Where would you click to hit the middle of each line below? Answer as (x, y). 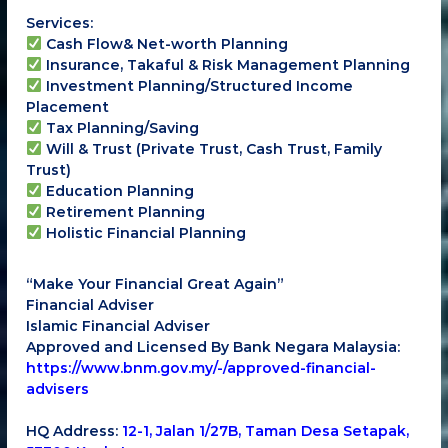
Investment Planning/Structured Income (197, 85)
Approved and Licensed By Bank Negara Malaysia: (213, 346)
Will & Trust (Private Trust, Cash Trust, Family (212, 148)
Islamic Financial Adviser (118, 325)
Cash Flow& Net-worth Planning (165, 43)
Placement (68, 106)
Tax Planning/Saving (120, 127)
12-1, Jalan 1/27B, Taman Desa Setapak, (266, 430)
